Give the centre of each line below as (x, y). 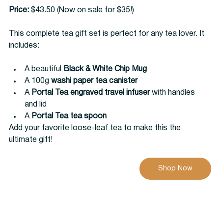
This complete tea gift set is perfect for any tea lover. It (108, 34)
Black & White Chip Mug (105, 69)
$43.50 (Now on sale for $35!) (82, 10)
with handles (173, 93)
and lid (36, 104)
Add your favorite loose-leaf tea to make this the (96, 128)
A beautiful (44, 69)
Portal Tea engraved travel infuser (91, 93)
